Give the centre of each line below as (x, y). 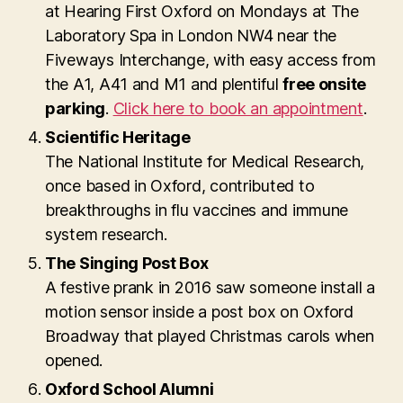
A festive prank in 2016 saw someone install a (210, 287)
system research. (106, 234)
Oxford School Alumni (130, 389)
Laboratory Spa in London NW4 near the (191, 35)
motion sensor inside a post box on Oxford (199, 311)
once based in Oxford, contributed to (180, 185)
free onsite (325, 84)
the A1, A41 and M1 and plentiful (164, 84)
